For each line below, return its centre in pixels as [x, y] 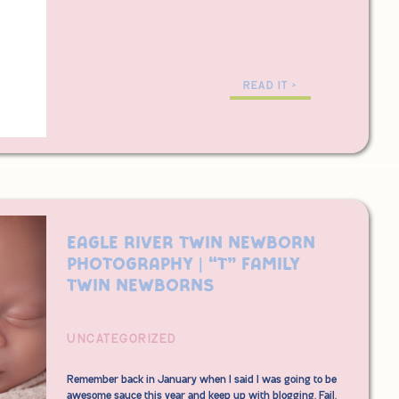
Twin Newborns [140, 286]
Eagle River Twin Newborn [191, 243]
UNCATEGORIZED [122, 339]
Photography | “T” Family [183, 265]
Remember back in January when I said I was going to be [202, 380]
